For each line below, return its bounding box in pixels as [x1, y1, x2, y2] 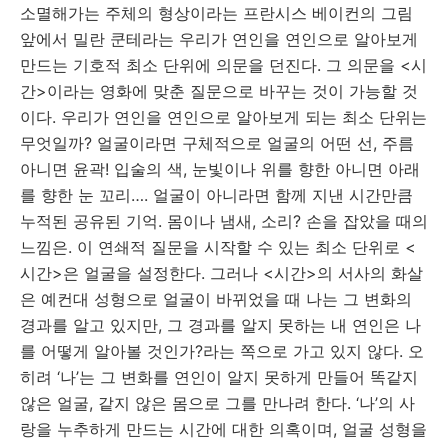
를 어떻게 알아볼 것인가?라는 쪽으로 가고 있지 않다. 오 [20, 341, 424, 361]
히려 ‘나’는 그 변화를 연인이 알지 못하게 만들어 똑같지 [20, 367, 418, 387]
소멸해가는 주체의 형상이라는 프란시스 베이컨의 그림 [20, 3, 413, 23]
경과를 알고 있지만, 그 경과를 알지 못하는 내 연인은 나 [20, 315, 421, 335]
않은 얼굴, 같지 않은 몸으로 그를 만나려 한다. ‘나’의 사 [20, 393, 415, 413]
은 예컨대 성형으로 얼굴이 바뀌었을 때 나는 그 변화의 [20, 289, 412, 309]
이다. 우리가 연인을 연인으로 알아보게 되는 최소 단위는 [20, 107, 427, 127]
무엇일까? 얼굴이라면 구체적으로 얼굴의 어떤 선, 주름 [20, 133, 414, 153]
